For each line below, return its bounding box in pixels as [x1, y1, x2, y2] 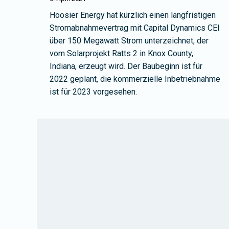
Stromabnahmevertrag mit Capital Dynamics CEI [50, 23, 220, 33]
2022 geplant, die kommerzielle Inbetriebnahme [50, 74, 220, 84]
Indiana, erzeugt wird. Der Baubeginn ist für [50, 61, 202, 72]
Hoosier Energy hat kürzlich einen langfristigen [50, 10, 216, 20]
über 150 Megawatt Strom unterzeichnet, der [50, 36, 209, 46]
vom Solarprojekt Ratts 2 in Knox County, [50, 49, 193, 59]
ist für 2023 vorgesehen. [50, 87, 137, 97]
